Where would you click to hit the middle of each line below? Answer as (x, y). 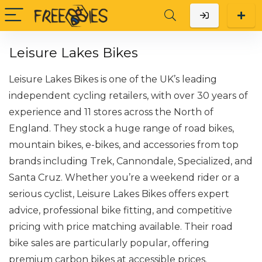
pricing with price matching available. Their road (121, 227)
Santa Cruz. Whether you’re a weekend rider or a (124, 177)
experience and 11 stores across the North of (111, 112)
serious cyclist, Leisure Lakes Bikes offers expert (119, 194)
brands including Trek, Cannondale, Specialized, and (131, 161)
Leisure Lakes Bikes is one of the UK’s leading (113, 79)
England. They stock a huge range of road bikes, (121, 128)
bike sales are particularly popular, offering (109, 243)
